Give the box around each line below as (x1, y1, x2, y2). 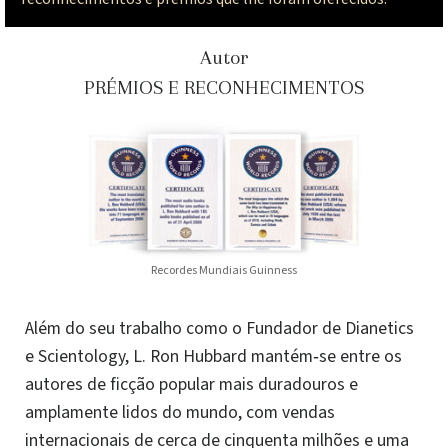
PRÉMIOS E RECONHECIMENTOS (84, 75, 364, 99)
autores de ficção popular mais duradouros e (25, 372, 358, 398)
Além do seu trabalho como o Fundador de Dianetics (25, 316, 414, 342)
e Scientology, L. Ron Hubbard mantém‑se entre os (25, 344, 402, 370)
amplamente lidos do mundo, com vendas (25, 400, 335, 426)
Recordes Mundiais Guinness (151, 262, 297, 280)
